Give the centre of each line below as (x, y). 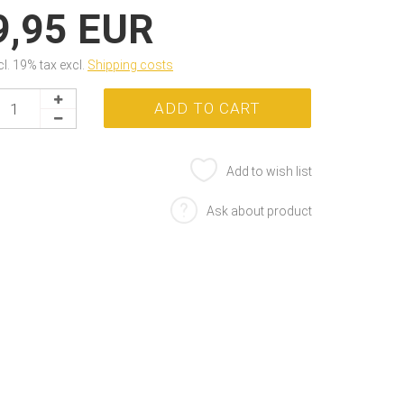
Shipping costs (131, 65)
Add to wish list (269, 171)
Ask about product (259, 211)
